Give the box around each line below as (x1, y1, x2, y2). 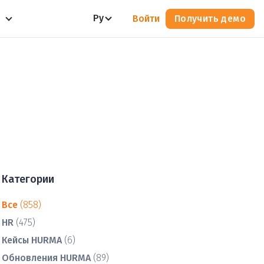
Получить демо (174, 12, 246, 24)
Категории (2, 173, 54, 186)
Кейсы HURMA (2, 235, 62, 246)
